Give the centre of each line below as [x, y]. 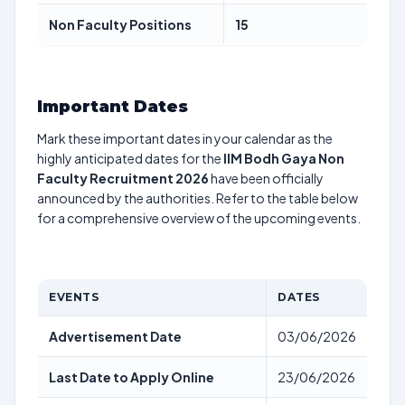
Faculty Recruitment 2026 [123, 178]
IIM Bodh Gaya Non [284, 158]
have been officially [266, 178]
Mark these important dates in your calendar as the [185, 138]
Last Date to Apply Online [132, 377]
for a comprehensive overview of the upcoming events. [199, 218]
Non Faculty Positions [120, 24]
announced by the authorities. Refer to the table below [198, 198]
